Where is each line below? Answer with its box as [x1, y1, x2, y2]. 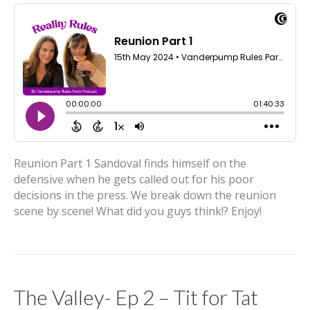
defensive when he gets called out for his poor [14, 172, 254, 187]
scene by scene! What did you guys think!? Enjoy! [14, 203, 262, 219]
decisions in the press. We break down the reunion [14, 188, 276, 203]
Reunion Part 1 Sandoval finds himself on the [14, 156, 246, 171]
